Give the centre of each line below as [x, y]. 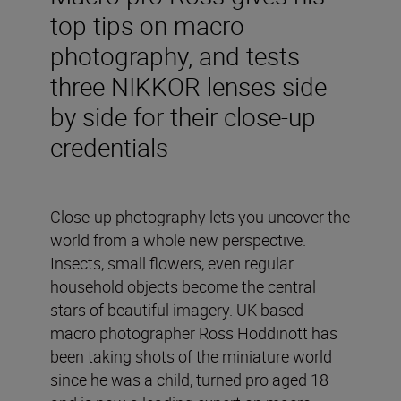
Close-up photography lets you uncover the [200, 216]
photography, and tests [175, 55]
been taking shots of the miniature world [191, 356]
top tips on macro [147, 25]
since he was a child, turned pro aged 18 [189, 379]
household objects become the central [183, 286]
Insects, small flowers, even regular [172, 263]
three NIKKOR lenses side [188, 85]
